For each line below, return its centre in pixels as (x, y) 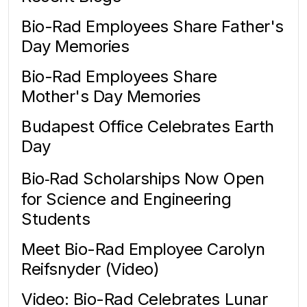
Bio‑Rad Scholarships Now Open (143, 179)
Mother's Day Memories (111, 97)
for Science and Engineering (126, 199)
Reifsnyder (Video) (90, 269)
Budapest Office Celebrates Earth (148, 127)
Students (56, 219)
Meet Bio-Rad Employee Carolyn (143, 249)
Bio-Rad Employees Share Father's (152, 27)
